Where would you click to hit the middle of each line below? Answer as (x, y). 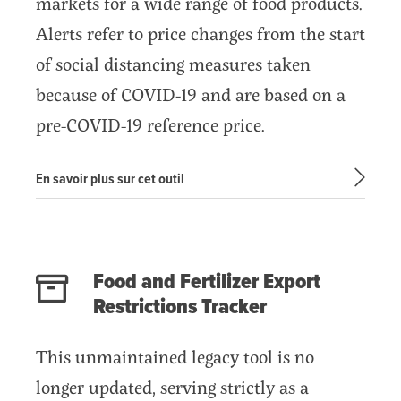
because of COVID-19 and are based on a (191, 94)
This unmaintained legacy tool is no (175, 356)
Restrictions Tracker (180, 307)
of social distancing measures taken (173, 64)
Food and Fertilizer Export (207, 282)
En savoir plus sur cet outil (110, 179)
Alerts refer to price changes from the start (200, 33)
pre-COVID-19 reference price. (150, 124)
